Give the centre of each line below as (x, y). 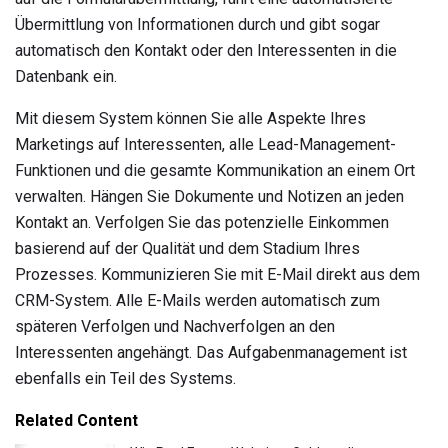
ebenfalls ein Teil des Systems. (125, 378)
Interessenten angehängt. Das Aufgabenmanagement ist (211, 352)
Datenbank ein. (66, 76)
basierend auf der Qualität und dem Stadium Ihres (187, 248)
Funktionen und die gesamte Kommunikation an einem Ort (215, 170)
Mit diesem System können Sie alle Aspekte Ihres (190, 118)
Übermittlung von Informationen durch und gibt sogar (197, 24)
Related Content (76, 420)
